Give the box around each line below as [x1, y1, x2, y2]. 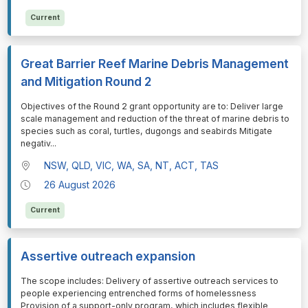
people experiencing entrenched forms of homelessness [20, 288, 256, 299]
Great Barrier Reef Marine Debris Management [20, 56, 289, 71]
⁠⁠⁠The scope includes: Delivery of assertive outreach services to [20, 276, 278, 287]
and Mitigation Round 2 [20, 74, 151, 89]
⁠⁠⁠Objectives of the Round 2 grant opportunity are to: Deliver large [20, 100, 283, 111]
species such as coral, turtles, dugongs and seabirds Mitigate [20, 125, 272, 136]
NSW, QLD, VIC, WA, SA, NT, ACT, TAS [44, 159, 219, 172]
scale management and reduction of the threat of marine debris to [20, 113, 289, 124]
